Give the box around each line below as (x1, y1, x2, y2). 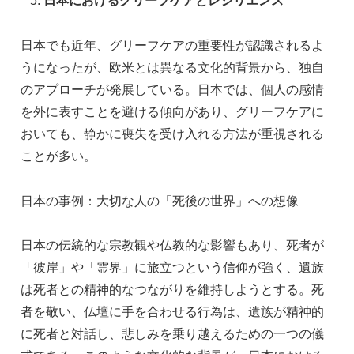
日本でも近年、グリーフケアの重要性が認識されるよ (21, 38, 324, 52)
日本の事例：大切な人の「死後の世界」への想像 (21, 194, 299, 208)
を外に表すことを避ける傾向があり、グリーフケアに (21, 104, 324, 119)
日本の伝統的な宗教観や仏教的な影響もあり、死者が (21, 239, 324, 253)
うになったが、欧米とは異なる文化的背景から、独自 (21, 60, 324, 74)
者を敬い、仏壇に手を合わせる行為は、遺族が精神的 (21, 305, 324, 319)
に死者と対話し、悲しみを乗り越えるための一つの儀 (21, 327, 324, 341)
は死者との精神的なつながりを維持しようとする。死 (21, 283, 324, 297)
